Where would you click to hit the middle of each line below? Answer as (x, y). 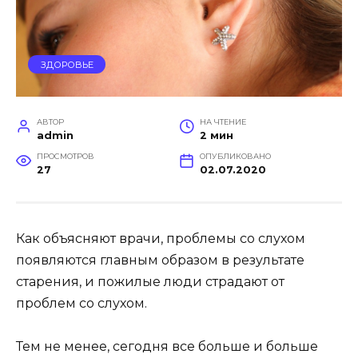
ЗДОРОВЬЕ (67, 64)
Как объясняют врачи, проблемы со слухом (161, 238)
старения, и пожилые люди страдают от (150, 281)
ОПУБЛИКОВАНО (235, 156)
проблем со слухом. (82, 303)
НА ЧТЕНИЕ (223, 121)
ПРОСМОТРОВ (65, 156)
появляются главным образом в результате (160, 260)
